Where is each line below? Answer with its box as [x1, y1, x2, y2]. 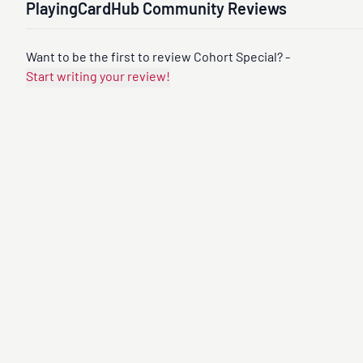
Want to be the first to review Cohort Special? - [26, 52, 290, 65]
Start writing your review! [127, 71, 170, 84]
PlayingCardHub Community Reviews [26, 2, 287, 19]
